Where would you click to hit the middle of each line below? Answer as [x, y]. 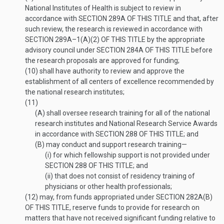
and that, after [195, 18]
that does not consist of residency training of [124, 176]
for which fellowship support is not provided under [131, 155]
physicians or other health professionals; [108, 186]
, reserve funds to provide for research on [134, 207]
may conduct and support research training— [116, 144]
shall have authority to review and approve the [111, 71]
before [201, 50]
